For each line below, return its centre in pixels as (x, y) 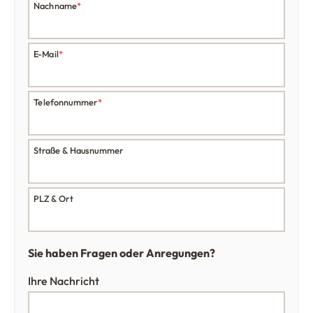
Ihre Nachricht (64, 281)
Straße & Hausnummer (79, 151)
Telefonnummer (66, 102)
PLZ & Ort (53, 199)
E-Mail (46, 54)
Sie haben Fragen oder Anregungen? (122, 253)
